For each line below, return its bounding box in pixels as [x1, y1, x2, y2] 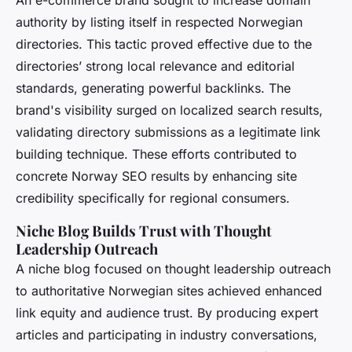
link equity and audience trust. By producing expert [16, 305, 318, 321]
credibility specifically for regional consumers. [16, 190, 290, 207]
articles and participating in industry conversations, [16, 327, 317, 343]
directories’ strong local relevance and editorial [16, 58, 295, 75]
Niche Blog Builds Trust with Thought [16, 221, 272, 241]
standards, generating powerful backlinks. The [16, 80, 291, 97]
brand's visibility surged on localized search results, [16, 102, 323, 119]
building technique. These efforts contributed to [16, 146, 297, 163]
